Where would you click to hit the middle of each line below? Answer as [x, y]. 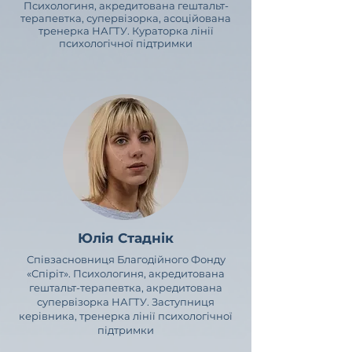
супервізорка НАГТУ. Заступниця [126, 302]
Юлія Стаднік [126, 238]
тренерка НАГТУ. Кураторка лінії [126, 31]
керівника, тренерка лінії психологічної [126, 316]
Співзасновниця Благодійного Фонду [126, 259]
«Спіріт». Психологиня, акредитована [126, 273]
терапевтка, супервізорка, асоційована [126, 18]
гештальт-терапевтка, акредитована [126, 288]
